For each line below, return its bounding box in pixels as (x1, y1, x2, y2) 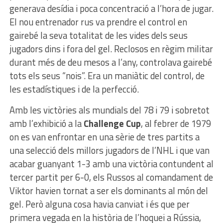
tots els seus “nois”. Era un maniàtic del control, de (9, 69, 205, 83)
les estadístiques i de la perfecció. (9, 82, 139, 97)
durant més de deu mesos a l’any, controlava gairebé (9, 55, 212, 70)
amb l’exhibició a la (9, 116, 84, 131)
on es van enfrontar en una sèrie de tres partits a (9, 130, 200, 144)
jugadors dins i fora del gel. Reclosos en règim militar (9, 42, 213, 56)
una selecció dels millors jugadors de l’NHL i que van (9, 143, 210, 158)
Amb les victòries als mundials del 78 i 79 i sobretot (9, 103, 210, 117)
